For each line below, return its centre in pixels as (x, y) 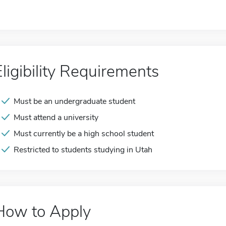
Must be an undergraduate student (74, 101)
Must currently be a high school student (84, 134)
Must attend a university (56, 118)
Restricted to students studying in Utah (83, 150)
